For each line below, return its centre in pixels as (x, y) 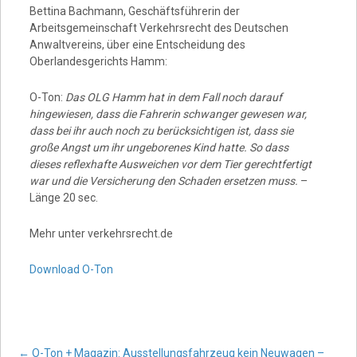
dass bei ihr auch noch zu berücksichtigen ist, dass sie (161, 131)
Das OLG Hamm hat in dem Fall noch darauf (173, 97)
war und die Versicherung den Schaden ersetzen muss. (163, 181)
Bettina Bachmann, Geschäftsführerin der (134, 11)
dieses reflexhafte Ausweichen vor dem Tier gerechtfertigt (170, 164)
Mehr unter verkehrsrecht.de (101, 233)
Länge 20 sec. (63, 198)
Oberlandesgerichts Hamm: (98, 61)
